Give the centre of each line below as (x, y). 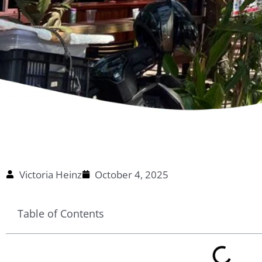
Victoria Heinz (50, 174)
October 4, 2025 (132, 174)
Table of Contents (61, 213)
